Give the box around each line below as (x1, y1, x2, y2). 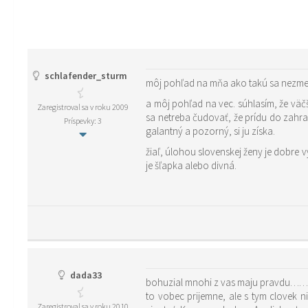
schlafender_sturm (43, 69, 127, 82)
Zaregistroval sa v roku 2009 (36, 102, 129, 112)
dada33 (68, 269, 102, 281)
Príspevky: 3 (63, 115, 102, 126)
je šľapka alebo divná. (146, 159, 236, 172)
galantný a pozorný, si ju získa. (146, 124, 275, 137)
